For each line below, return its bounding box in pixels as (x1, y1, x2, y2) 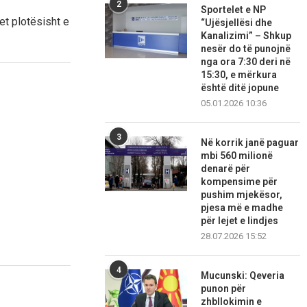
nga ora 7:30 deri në (201, 56, 291, 68)
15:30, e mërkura (201, 69, 278, 81)
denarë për (201, 163, 251, 175)
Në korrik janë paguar (201, 137, 299, 149)
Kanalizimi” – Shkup (201, 30, 292, 42)
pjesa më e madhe (201, 202, 284, 214)
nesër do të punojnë (201, 43, 291, 55)
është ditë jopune (201, 82, 280, 94)
